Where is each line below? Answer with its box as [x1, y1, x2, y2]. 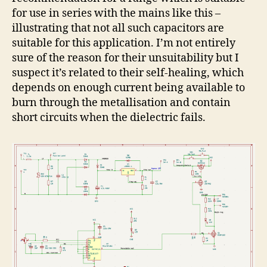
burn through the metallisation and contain [12, 95, 231, 110]
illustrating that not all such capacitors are [12, 21, 224, 35]
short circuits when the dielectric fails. [12, 110, 206, 125]
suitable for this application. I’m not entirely [12, 36, 235, 50]
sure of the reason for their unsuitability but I [12, 51, 239, 65]
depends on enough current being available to [12, 80, 245, 95]
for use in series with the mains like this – [12, 6, 221, 20]
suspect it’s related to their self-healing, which [12, 66, 244, 80]
